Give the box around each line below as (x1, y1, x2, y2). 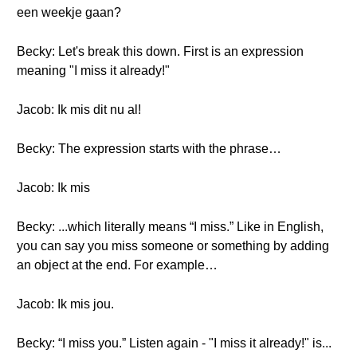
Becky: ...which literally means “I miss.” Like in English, (17, 220, 324, 233)
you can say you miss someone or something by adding (17, 239, 329, 253)
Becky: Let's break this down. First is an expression (17, 45, 304, 58)
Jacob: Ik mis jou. (17, 297, 114, 311)
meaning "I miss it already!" (17, 64, 170, 77)
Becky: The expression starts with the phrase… (17, 142, 281, 155)
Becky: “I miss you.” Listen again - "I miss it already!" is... (17, 336, 331, 350)
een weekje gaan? (17, 6, 121, 19)
